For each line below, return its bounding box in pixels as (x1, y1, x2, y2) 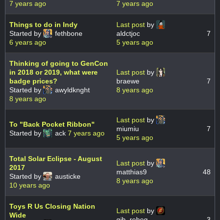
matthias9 (116, 168, 147, 176)
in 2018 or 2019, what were (9, 68, 98, 77)
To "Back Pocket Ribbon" (9, 120, 95, 129)
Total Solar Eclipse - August (9, 155, 102, 163)
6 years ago (9, 38, 46, 47)
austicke (53, 172, 81, 181)
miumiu (116, 125, 139, 133)
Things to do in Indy (9, 21, 78, 29)
